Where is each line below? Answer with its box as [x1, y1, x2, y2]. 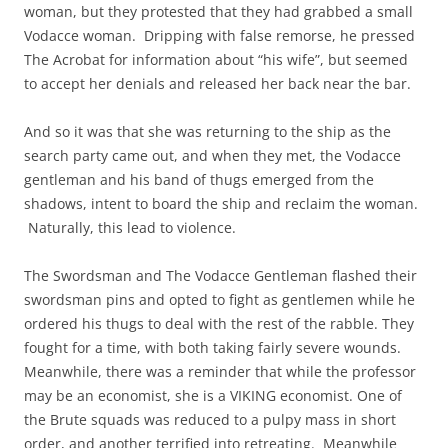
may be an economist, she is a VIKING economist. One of [24, 385, 402, 405]
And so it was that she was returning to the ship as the [24, 121, 391, 141]
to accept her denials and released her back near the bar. [24, 73, 411, 93]
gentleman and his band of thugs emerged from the [24, 169, 374, 189]
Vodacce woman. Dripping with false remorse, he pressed [24, 25, 415, 45]
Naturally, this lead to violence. [24, 217, 236, 237]
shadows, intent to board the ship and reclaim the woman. [24, 193, 418, 213]
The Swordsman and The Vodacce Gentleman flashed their [24, 265, 417, 285]
